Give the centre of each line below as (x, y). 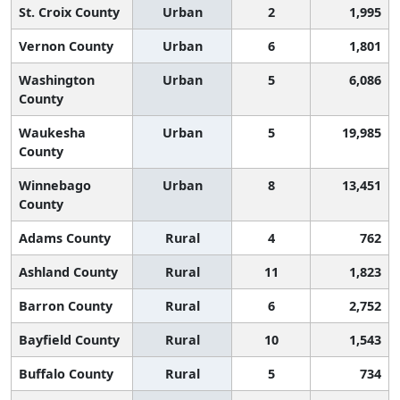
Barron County (66, 305)
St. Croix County (69, 12)
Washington (57, 79)
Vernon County (66, 46)
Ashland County (68, 271)
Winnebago (55, 185)
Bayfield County (69, 339)
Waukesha (52, 132)
